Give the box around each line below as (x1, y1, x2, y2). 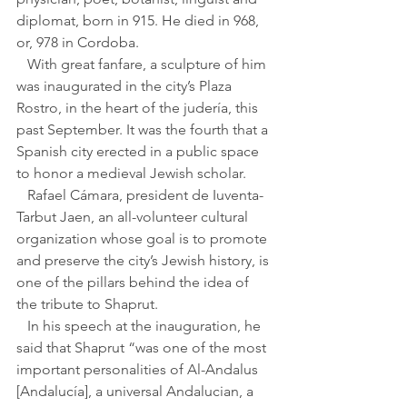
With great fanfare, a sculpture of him (16, 55, 27, 73)
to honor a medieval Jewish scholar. (16, 164, 246, 182)
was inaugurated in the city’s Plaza (16, 77, 235, 94)
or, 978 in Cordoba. (16, 34, 139, 51)
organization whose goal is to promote (16, 230, 271, 247)
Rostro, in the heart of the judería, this (16, 99, 262, 116)
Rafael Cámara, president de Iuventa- (16, 186, 27, 203)
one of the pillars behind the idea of (16, 273, 253, 291)
